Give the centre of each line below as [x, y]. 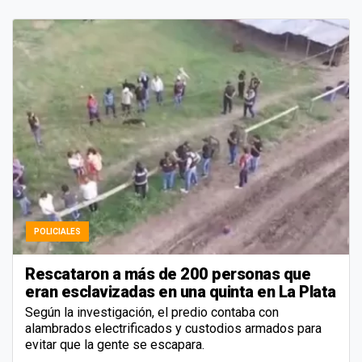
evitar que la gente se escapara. [115, 344]
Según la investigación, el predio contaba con [152, 312]
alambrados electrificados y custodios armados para [173, 328]
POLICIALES [57, 231]
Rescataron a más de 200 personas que [168, 274]
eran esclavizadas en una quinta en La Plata [181, 291]
